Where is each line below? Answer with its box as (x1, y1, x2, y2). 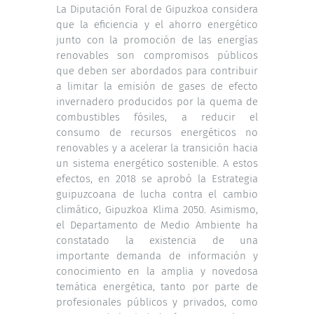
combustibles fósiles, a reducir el (56, 110, 258, 123)
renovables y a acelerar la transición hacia (56, 141, 258, 154)
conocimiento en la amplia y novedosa (56, 264, 258, 278)
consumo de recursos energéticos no (56, 125, 258, 139)
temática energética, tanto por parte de (56, 280, 258, 293)
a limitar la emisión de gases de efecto (56, 79, 258, 93)
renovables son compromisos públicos (56, 48, 258, 62)
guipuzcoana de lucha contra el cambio (56, 187, 258, 200)
